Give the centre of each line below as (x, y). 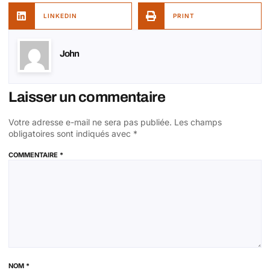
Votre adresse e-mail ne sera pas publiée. (90, 122)
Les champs (198, 122)
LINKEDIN (60, 16)
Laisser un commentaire (87, 97)
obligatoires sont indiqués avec (71, 134)
